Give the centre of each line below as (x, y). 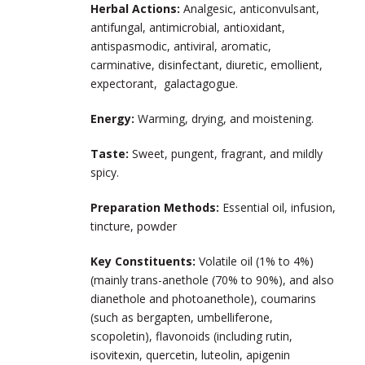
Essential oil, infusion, (279, 208)
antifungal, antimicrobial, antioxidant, (188, 28)
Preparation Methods (153, 208)
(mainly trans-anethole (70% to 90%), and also (212, 280)
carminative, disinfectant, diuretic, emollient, (207, 65)
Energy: (112, 119)
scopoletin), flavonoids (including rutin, (191, 336)
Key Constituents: (145, 262)
